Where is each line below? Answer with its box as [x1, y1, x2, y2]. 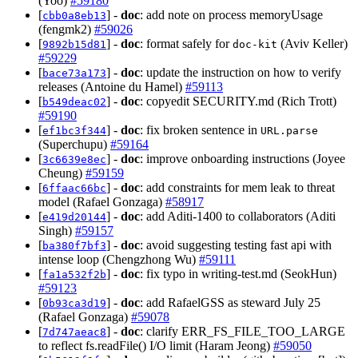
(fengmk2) [38, 22, 94, 36]
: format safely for [140, 36, 233, 50]
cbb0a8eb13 [42, 9, 106, 22]
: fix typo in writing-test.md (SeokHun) [140, 266, 336, 280]
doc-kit [233, 38, 277, 50]
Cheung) [38, 165, 86, 180]
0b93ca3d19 [42, 296, 106, 309]
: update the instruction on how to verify [140, 65, 341, 79]
